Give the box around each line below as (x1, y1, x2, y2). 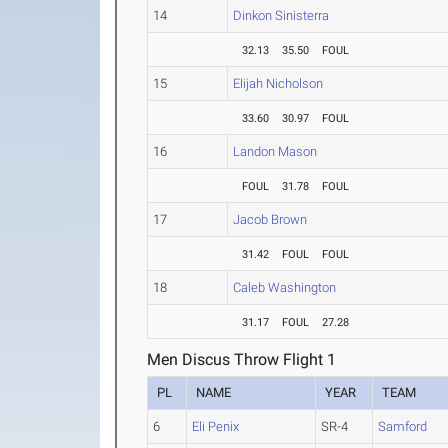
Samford (378, 419, 428, 434)
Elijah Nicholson (233, 76, 324, 91)
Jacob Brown (233, 212, 308, 227)
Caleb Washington (233, 280, 337, 295)
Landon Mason (233, 144, 318, 159)
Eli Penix (192, 419, 240, 434)
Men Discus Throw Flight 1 (147, 350, 337, 369)
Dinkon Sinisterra (233, 8, 330, 23)
